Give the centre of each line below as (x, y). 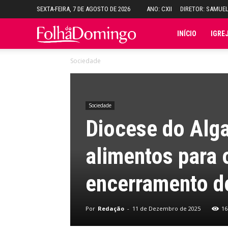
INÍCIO (187, 34)
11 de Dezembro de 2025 (166, 208)
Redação (111, 208)
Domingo (151, 94)
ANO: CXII (159, 9)
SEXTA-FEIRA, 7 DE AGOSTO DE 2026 (83, 9)
